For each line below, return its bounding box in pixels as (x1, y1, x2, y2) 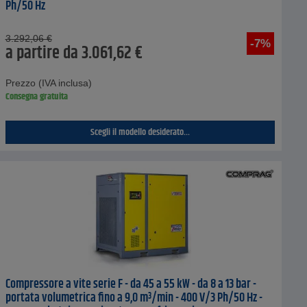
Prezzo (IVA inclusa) (5, 77, 92, 88)
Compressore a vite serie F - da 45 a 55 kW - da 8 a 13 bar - (5, 274, 256, 294)
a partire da (5, 40, 78, 66)
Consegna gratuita (5, 88, 68, 104)
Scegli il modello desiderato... (90, 124, 190, 140)
